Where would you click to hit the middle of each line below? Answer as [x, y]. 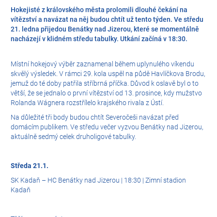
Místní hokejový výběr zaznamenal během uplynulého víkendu [103, 64]
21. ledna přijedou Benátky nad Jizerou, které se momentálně [105, 29]
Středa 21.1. [30, 166]
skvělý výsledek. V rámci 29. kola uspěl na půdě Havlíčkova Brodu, [108, 74]
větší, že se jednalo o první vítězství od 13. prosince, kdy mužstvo [107, 93]
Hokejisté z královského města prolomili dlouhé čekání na [99, 10]
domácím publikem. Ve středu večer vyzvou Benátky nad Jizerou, [107, 127]
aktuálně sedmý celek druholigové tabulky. [74, 137]
